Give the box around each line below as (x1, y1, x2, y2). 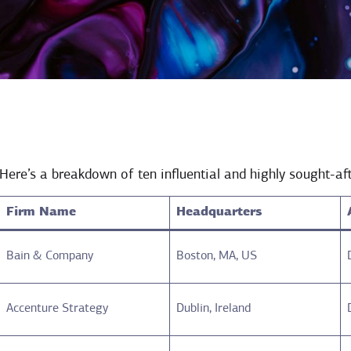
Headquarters (176, 205, 262, 219)
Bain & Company (6, 249, 94, 262)
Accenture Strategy (6, 302, 109, 315)
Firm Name (6, 205, 77, 219)
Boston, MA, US (176, 249, 258, 262)
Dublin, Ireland (176, 302, 251, 315)
